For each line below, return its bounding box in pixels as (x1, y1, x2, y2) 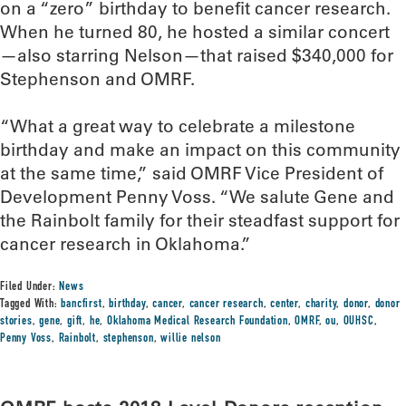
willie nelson (160, 333, 221, 345)
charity (304, 298, 337, 311)
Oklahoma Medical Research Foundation (107, 315, 288, 328)
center (270, 298, 299, 311)
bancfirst (61, 298, 102, 311)
